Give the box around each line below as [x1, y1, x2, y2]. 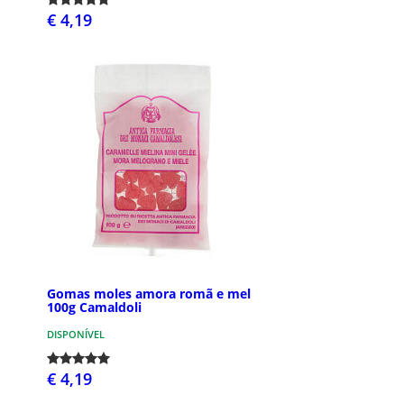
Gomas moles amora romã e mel [47, 284, 251, 302]
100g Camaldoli [47, 298, 142, 316]
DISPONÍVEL [47, 326, 105, 341]
